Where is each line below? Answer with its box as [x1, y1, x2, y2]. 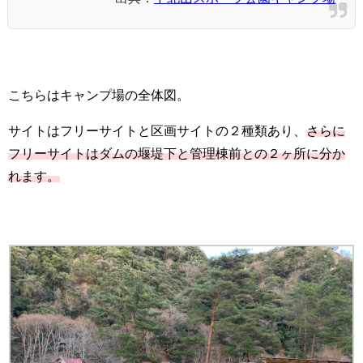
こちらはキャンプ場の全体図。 [8, 88, 190, 101]
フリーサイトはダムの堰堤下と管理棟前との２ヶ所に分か [8, 146, 345, 160]
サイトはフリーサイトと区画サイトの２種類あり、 [8, 123, 306, 137]
